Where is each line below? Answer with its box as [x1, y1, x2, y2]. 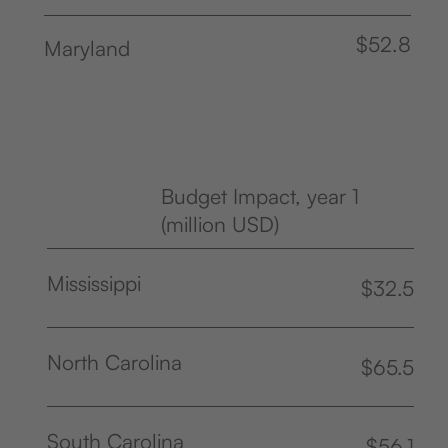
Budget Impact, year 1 [161, 182, 360, 209]
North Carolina [47, 348, 183, 375]
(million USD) [161, 210, 280, 237]
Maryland [44, 34, 131, 61]
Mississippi [47, 269, 142, 296]
